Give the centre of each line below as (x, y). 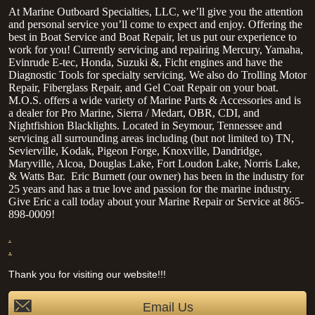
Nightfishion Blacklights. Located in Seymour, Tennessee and (145, 126)
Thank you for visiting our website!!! (87, 275)
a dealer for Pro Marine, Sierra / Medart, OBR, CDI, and (134, 113)
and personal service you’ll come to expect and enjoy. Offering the (155, 25)
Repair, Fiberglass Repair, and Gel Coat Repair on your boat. (143, 88)
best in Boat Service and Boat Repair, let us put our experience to (153, 37)
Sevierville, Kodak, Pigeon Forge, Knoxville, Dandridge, (135, 151)
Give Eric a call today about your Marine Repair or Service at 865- (156, 202)
